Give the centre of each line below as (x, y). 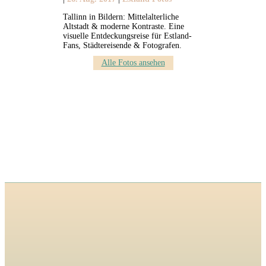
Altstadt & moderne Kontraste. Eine (123, 26)
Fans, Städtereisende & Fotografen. (122, 45)
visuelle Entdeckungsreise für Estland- (127, 36)
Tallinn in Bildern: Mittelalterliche (121, 17)
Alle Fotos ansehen (133, 63)
